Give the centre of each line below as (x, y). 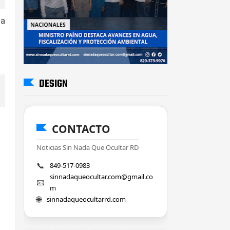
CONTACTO (81, 129)
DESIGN (53, 84)
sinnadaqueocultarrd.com (86, 199)
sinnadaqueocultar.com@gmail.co (101, 176)
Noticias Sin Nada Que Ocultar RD (88, 147)
